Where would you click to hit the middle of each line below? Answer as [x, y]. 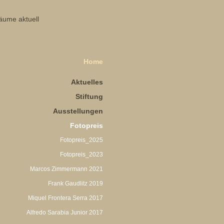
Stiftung [89, 96]
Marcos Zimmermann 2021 [66, 169]
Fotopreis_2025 [81, 140]
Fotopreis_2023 [81, 154]
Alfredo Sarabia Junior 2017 [65, 212]
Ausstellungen [78, 111]
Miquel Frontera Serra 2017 [65, 198]
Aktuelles [87, 82]
